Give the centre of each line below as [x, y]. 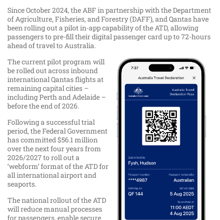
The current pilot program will [56, 62]
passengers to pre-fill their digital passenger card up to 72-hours [109, 37]
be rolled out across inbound [53, 71]
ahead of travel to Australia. [52, 46]
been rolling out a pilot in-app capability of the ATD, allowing [103, 28]
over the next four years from [54, 149]
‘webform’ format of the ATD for [58, 166]
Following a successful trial [51, 122]
